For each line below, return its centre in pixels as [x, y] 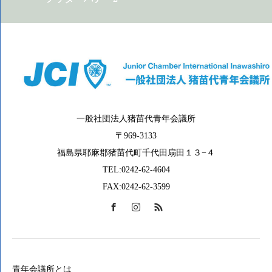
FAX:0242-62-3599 [136, 187]
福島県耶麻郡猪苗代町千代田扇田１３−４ [136, 153]
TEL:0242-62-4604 [136, 170]
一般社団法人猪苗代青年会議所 [136, 119]
